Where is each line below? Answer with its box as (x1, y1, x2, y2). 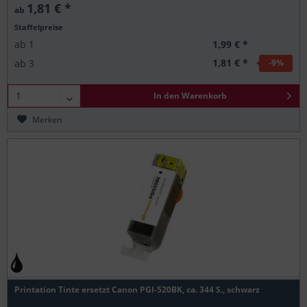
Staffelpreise (14, 21, 64, 32)
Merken (32, 113, 62, 125)
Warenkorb (181, 89, 227, 101)
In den (153, 89, 180, 101)
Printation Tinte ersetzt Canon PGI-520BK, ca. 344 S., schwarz (14, 283, 260, 295)
